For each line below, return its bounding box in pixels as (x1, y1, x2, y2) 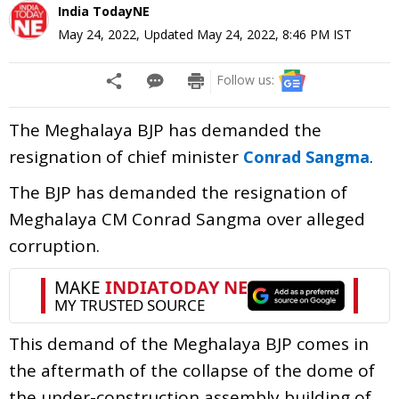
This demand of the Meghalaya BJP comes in (9, 331, 369, 355)
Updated (144, 25, 197, 43)
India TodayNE (58, 2, 150, 20)
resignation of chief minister (9, 144, 243, 168)
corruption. (9, 233, 100, 257)
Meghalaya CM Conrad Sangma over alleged (9, 207, 365, 231)
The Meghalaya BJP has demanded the (9, 118, 322, 142)
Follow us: (216, 70, 274, 88)
